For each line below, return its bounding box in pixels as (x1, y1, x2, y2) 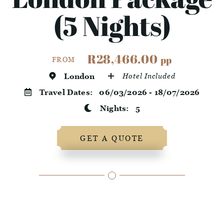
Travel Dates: (39, 87, 99, 97)
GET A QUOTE (80, 133, 144, 143)
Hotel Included (122, 71, 175, 80)
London (64, 71, 95, 81)
